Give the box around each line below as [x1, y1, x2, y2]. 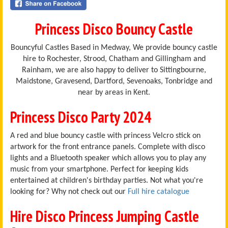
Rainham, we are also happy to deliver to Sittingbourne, [22, 66, 206, 74]
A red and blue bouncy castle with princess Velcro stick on [10, 131, 201, 140]
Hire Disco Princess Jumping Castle [10, 206, 199, 226]
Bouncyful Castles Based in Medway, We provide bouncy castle [11, 43, 217, 52]
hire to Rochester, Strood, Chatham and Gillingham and [22, 54, 206, 63]
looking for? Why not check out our [10, 187, 128, 196]
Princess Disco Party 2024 [10, 106, 151, 127]
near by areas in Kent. [78, 88, 150, 97]
